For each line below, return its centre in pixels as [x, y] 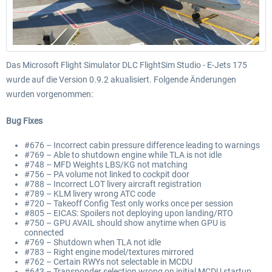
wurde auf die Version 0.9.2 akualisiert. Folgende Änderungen [121, 80]
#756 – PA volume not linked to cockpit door [107, 175]
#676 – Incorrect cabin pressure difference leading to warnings [142, 145]
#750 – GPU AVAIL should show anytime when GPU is [125, 223]
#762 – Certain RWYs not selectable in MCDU [108, 262]
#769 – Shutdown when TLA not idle [93, 243]
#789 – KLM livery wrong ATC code [90, 194]
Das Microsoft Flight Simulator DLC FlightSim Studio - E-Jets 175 [127, 65]
